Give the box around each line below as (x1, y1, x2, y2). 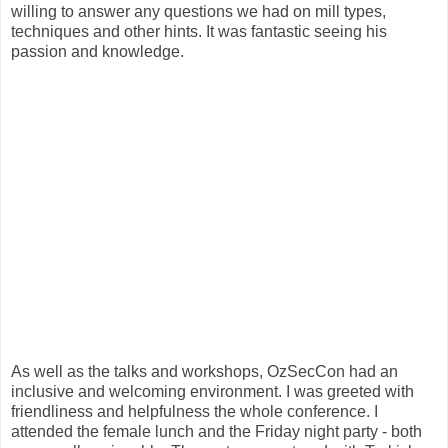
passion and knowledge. (11, 42, 184, 60)
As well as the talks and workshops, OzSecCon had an (11, 362, 398, 380)
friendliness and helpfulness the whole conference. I (11, 402, 378, 420)
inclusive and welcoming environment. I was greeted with (11, 382, 414, 400)
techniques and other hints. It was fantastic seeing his (11, 22, 387, 40)
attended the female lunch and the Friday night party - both (11, 422, 422, 440)
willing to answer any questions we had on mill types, (11, 2, 386, 20)
